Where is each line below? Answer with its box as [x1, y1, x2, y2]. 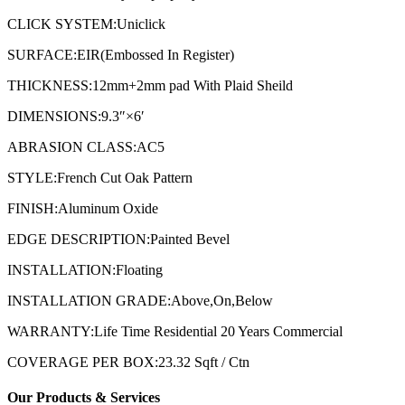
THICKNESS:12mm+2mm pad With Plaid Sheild [7, 77, 293, 93]
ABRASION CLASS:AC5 [7, 138, 165, 155]
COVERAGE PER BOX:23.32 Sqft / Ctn [7, 353, 250, 370]
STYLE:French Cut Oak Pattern [7, 169, 193, 185]
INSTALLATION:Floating [7, 261, 163, 278]
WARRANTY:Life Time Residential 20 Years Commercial [7, 323, 343, 339]
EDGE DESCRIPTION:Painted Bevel [7, 231, 230, 247]
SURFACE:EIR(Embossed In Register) [7, 46, 234, 62]
